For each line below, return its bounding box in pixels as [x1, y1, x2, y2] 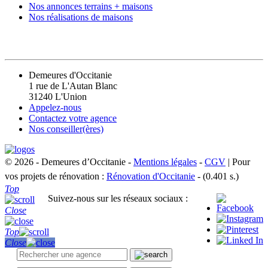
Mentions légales [133, 156, 197, 167]
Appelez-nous [29, 102, 81, 112]
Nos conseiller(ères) [29, 123, 103, 134]
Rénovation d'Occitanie [106, 170, 195, 181]
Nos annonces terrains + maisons [29, 1, 153, 12]
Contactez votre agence [29, 112, 117, 123]
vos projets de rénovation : [5, 170, 106, 181]
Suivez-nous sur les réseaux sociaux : [48, 193, 193, 203]
